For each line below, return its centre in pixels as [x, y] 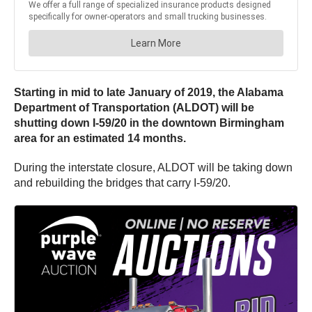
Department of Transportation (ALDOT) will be [134, 107]
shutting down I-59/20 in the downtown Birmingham [149, 123]
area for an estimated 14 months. [101, 138]
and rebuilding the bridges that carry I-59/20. [122, 182]
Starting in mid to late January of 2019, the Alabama [149, 92]
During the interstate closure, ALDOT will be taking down [153, 167]
